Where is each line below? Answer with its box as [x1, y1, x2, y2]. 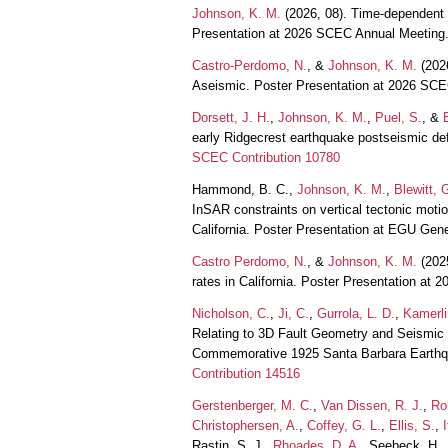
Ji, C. [278, 305, 309, 321]
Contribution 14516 [192, 365, 300, 381]
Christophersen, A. [192, 417, 299, 433]
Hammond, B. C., [192, 181, 297, 197]
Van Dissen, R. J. [321, 397, 423, 413]
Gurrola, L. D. [317, 305, 395, 321]
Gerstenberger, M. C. [192, 397, 313, 413]
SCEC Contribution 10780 [192, 149, 340, 165]
